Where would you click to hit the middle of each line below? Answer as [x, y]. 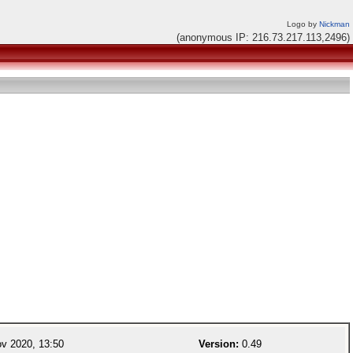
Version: [219, 344]
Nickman [334, 24]
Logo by [303, 24]
